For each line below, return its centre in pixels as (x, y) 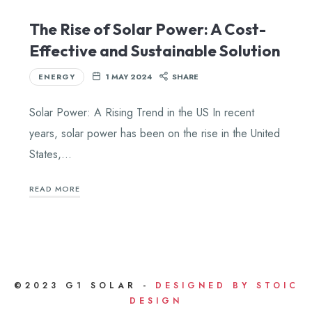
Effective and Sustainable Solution (154, 50)
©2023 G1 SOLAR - (84, 286)
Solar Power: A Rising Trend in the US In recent (141, 113)
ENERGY (56, 76)
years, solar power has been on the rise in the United (154, 134)
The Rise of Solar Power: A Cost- (147, 29)
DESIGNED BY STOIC (227, 286)
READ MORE (54, 188)
